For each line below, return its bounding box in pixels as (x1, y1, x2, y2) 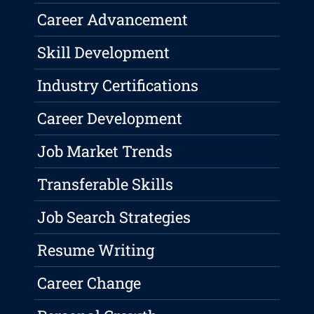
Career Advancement (37, 9, 189, 30)
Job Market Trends (37, 141, 173, 162)
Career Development (37, 108, 183, 129)
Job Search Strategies (37, 207, 191, 228)
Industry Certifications (37, 75, 199, 96)
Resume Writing (37, 240, 155, 261)
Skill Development (37, 42, 170, 63)
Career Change (37, 273, 142, 294)
